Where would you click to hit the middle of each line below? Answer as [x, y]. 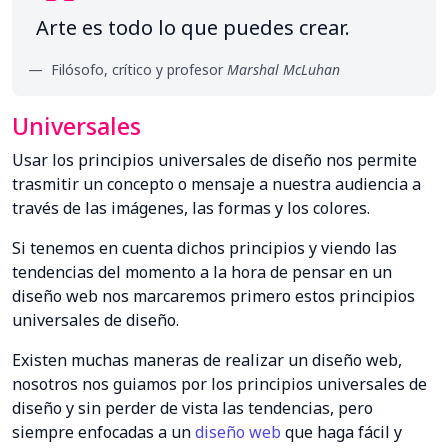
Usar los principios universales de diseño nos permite [214, 160]
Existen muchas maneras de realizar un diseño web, [207, 360]
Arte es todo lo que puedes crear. [193, 28]
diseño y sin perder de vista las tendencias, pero [192, 408]
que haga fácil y [341, 432]
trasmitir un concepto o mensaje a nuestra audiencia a [216, 184]
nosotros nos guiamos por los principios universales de [219, 384]
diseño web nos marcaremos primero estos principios [213, 296]
